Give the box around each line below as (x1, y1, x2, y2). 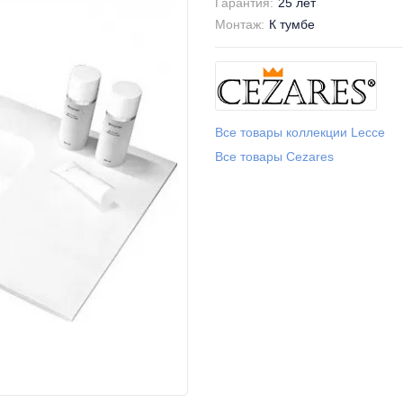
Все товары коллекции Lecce (215, 125, 385, 139)
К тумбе (269, 17, 315, 31)
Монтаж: (215, 17, 264, 31)
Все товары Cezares (215, 149, 334, 164)
